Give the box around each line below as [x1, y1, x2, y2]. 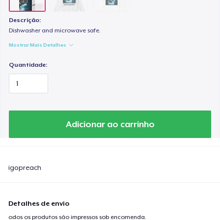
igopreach [8, 163, 42, 171]
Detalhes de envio [8, 199, 70, 207]
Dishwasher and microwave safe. [9, 27, 101, 34]
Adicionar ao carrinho [65, 119, 155, 129]
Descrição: [9, 17, 41, 24]
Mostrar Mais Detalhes [9, 42, 67, 48]
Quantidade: [9, 61, 48, 69]
